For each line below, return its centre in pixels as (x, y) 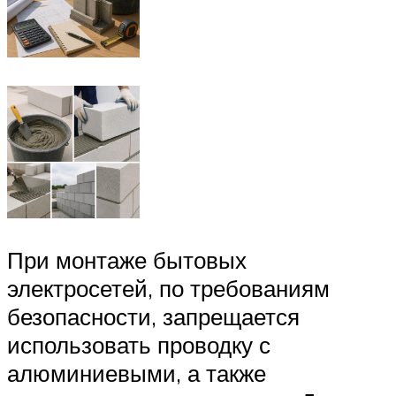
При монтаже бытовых (127, 260)
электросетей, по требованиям (168, 289)
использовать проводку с (139, 345)
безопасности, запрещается (153, 317)
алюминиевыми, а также (137, 373)
